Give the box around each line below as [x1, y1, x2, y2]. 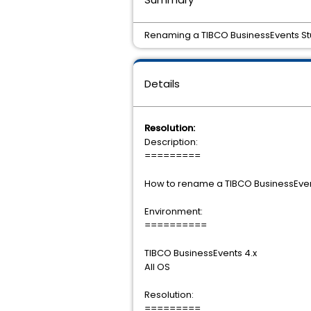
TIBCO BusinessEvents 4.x [144, 246, 257, 260]
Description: [144, 135, 198, 149]
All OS [144, 260, 170, 274]
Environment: [144, 205, 203, 218]
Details [144, 76, 180, 91]
